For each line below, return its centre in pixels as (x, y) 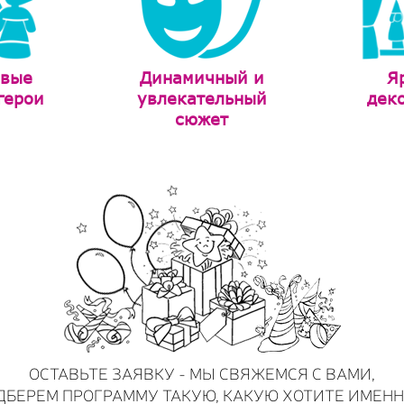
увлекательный (202, 99)
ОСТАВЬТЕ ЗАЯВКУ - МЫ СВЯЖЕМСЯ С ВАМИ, (202, 373)
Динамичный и (202, 78)
